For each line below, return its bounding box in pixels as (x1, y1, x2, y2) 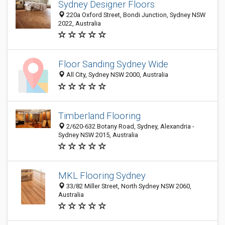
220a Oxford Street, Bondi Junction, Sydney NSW (65, 11, 205, 19)
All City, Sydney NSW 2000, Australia (65, 71, 168, 79)
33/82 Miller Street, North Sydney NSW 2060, (65, 182, 191, 190)
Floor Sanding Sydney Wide (58, 59, 168, 70)
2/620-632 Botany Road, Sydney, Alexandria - (65, 123, 194, 130)
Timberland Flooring (58, 110, 141, 121)
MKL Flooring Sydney (58, 170, 146, 181)
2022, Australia (58, 20, 101, 27)
